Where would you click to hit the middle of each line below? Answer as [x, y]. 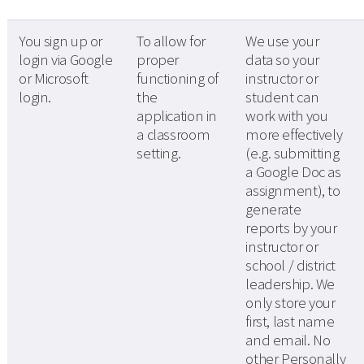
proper [158, 60]
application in [177, 116]
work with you [287, 116]
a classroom [173, 135]
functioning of [178, 79]
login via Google [66, 60]
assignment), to [293, 191]
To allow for [171, 41]
